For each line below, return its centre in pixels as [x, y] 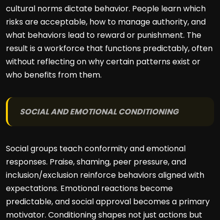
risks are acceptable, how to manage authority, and [106, 22]
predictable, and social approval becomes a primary [108, 202]
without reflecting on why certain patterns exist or [103, 62]
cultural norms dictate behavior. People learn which [106, 9]
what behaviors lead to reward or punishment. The [104, 35]
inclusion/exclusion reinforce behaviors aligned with [105, 175]
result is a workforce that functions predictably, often [109, 48]
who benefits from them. [54, 75]
